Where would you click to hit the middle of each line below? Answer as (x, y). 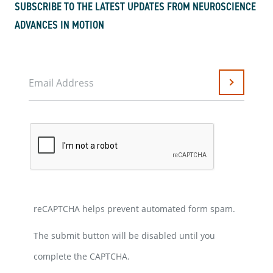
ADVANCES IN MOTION (59, 25)
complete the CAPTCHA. (82, 257)
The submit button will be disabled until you (124, 236)
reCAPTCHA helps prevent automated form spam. (134, 209)
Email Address (61, 83)
